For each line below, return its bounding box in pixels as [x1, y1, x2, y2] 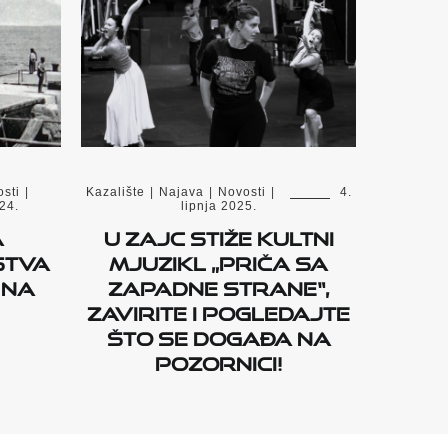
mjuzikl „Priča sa [109, 245, 328, 276]
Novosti [217, 185, 266, 200]
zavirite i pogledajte [87, 295, 350, 326]
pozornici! [155, 345, 282, 376]
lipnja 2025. [180, 199, 257, 214]
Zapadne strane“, [107, 270, 330, 301]
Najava [158, 185, 204, 200]
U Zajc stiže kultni [103, 220, 334, 251]
